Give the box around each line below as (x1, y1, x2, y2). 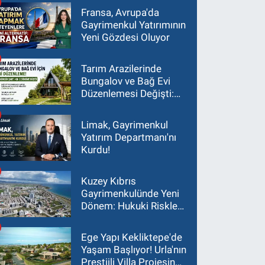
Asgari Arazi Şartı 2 (81, 100, 167, 112)
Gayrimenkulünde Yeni (81, 188, 180, 200)
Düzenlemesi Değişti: (81, 88, 174, 100)
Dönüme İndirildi (81, 112, 154, 125)
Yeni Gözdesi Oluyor (81, 31, 170, 44)
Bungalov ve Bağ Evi (81, 75, 171, 88)
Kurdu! (81, 144, 111, 156)
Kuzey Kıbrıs (81, 175, 137, 188)
